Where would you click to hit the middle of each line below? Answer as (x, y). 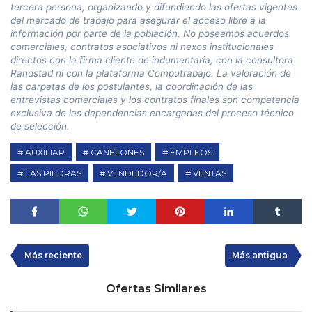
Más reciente (53, 255)
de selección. (40, 126)
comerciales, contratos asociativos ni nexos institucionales (142, 46)
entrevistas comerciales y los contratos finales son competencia (155, 99)
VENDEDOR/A (137, 173)
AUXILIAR (45, 152)
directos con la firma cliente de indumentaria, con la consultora (152, 60)
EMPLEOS (191, 152)
